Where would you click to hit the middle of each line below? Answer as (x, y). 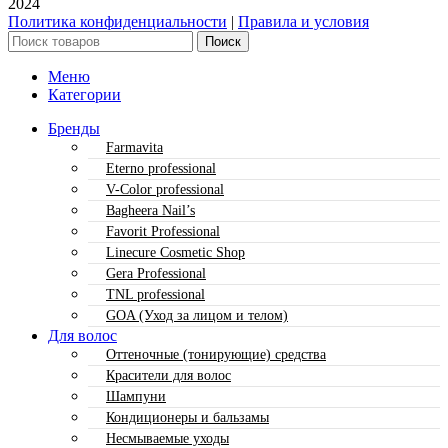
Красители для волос (168, 375)
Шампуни (136, 396)
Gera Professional (156, 273)
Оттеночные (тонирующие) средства (216, 354)
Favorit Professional (163, 231)
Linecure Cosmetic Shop (175, 252)
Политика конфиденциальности (117, 21)
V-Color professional (165, 189)
